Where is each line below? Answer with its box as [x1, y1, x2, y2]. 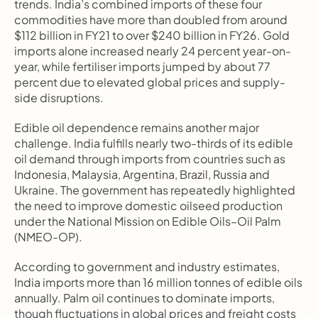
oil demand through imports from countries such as [14, 151, 285, 166]
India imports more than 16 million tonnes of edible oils [14, 275, 302, 290]
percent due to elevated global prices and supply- [14, 75, 285, 89]
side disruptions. [14, 90, 104, 105]
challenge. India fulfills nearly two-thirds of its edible [14, 136, 293, 150]
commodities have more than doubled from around [14, 12, 287, 27]
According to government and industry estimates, [14, 259, 280, 274]
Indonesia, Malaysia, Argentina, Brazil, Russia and [14, 167, 270, 182]
